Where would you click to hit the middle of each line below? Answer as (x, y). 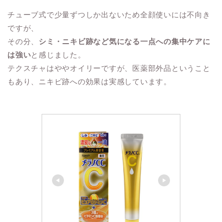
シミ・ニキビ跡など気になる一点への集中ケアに (125, 41)
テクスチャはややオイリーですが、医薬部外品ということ (109, 68)
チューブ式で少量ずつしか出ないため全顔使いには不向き (109, 14)
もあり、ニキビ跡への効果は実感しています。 (89, 81)
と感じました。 (58, 55)
